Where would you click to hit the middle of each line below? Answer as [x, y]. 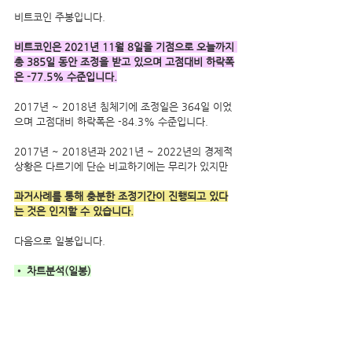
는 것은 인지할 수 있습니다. [74, 211]
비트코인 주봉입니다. [60, 16]
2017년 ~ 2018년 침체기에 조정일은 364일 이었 [123, 106]
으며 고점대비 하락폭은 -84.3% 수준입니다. [111, 121]
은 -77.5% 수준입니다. [66, 76]
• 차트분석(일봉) [53, 270]
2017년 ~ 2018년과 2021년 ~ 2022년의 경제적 [125, 151]
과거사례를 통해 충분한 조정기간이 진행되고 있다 [121, 196]
